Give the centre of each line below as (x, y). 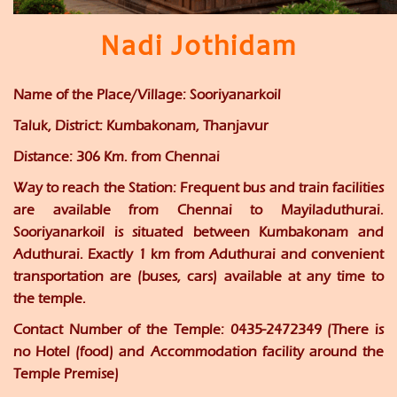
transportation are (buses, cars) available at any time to (198, 276)
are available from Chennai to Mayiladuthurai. (198, 210)
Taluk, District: (58, 126)
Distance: (43, 157)
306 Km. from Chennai (146, 157)
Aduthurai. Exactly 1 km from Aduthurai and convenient (198, 254)
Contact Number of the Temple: (119, 330)
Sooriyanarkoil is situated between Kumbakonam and (198, 232)
